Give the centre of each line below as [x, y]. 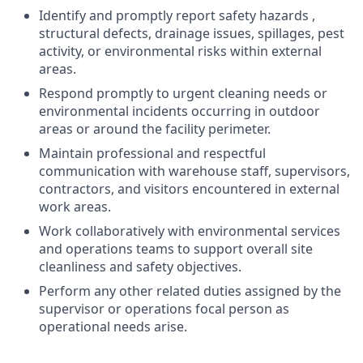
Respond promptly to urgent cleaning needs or [183, 93]
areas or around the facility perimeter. [155, 129]
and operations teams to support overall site [176, 249]
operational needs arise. [113, 327]
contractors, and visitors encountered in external [189, 189]
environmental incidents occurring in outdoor [179, 111]
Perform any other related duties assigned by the [190, 291]
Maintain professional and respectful [152, 153]
